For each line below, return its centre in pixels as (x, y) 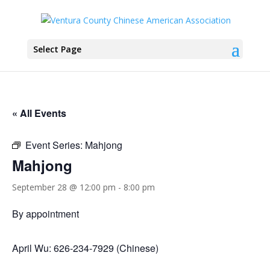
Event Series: (55, 145)
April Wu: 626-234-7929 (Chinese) (85, 248)
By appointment (46, 214)
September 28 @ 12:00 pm (64, 187)
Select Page (57, 49)
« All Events (39, 113)
